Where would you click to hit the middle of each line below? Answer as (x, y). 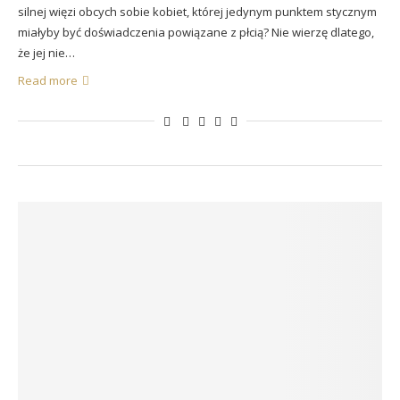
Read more (48, 80)
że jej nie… (46, 53)
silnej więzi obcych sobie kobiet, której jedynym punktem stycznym (197, 12)
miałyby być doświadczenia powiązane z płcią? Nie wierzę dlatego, (196, 32)
